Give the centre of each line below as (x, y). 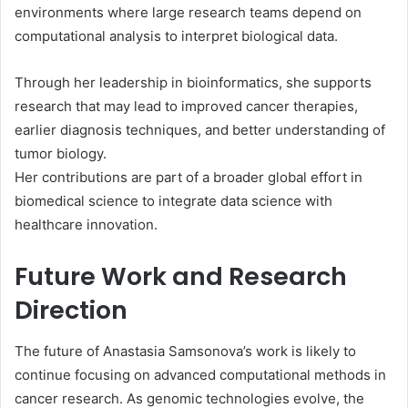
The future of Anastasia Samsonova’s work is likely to (185, 351)
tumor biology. (61, 153)
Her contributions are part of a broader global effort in (189, 177)
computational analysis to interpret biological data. (176, 36)
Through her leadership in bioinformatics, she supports (193, 82)
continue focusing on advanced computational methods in (200, 374)
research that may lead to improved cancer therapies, (186, 106)
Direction (71, 310)
